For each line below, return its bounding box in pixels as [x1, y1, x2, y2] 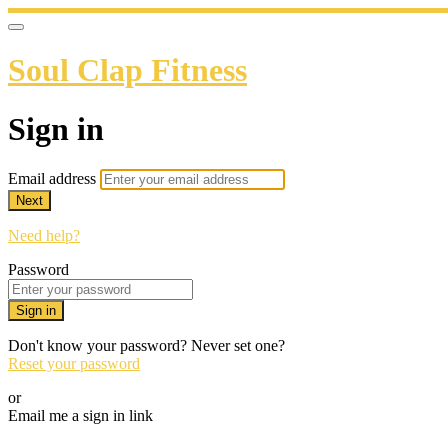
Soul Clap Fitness [8, 52, 247, 89]
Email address [8, 170, 100, 188]
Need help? [8, 227, 80, 245]
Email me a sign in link [8, 407, 153, 425]
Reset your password [8, 355, 140, 373]
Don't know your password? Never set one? [8, 337, 285, 355]
